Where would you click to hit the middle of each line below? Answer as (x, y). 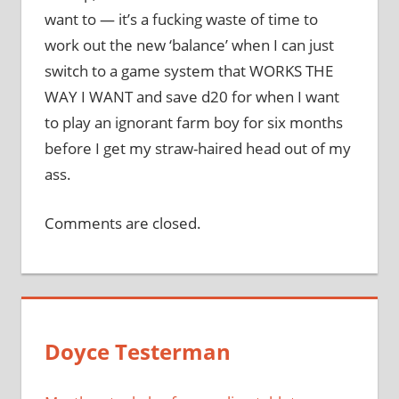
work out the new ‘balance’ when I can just (189, 45)
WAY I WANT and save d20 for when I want (191, 97)
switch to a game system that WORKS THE (188, 71)
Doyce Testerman (137, 352)
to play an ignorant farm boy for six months (193, 123)
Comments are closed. (122, 223)
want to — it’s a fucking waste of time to (181, 20)
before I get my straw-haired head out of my (197, 149)
